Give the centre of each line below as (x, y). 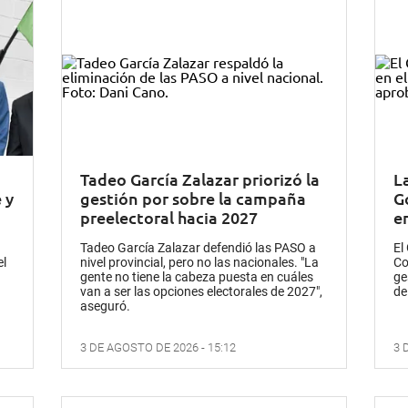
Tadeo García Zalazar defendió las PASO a (199, 248)
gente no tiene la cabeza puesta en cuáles (197, 277)
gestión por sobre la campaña (194, 199)
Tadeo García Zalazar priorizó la (200, 179)
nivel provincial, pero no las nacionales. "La (200, 263)
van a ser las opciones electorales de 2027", (202, 292)
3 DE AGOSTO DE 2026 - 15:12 (158, 348)
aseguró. (106, 306)
